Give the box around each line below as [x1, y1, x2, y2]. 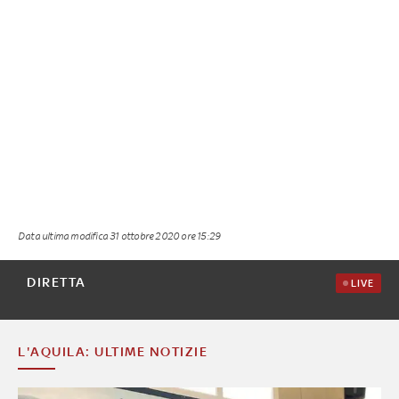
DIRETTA [27, 273, 86, 289]
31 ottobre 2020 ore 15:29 [110, 229, 222, 241]
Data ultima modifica [18, 229, 110, 241]
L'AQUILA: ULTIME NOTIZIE [18, 343, 208, 359]
